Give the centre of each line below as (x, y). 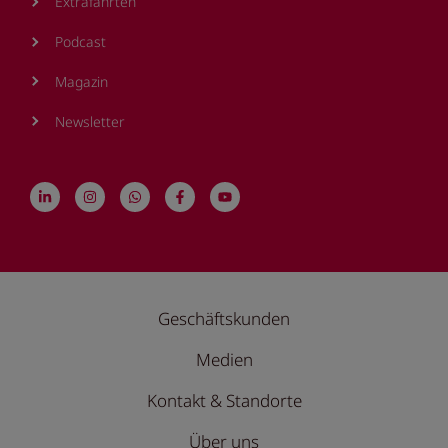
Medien (224, 360)
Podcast (81, 41)
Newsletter (90, 121)
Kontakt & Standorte (224, 401)
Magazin (82, 81)
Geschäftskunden (224, 319)
